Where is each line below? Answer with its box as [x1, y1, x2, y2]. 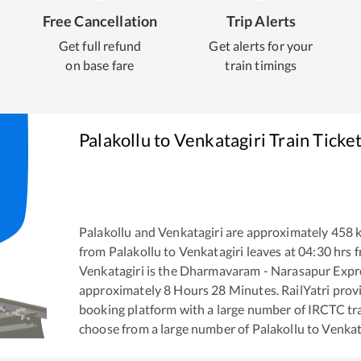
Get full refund [58, 38, 142, 53]
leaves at [243, 243, 296, 259]
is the [143, 263, 177, 279]
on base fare [65, 57, 135, 73]
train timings [225, 57, 297, 73]
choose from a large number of [79, 321, 252, 337]
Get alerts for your [209, 38, 313, 53]
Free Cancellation [42, 12, 158, 30]
